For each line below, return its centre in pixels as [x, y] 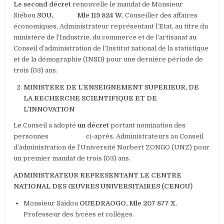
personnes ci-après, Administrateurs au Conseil [109, 136]
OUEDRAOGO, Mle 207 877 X [128, 203]
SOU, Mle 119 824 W [80, 15]
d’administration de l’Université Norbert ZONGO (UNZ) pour [112, 147]
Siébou [25, 15]
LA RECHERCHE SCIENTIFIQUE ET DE [90, 98]
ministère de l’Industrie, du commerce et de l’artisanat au [105, 37]
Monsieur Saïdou [52, 203]
